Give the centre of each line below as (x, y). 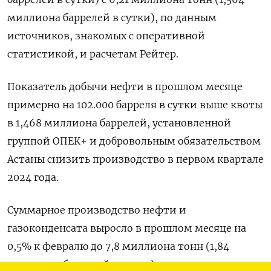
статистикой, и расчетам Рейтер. (93, 54)
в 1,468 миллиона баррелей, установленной (119, 123)
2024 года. (33, 177)
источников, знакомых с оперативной (106, 36)
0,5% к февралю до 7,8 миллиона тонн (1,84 (118, 246)
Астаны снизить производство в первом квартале (135, 159)
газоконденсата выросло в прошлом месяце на (127, 228)
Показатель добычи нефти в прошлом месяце (125, 87)
